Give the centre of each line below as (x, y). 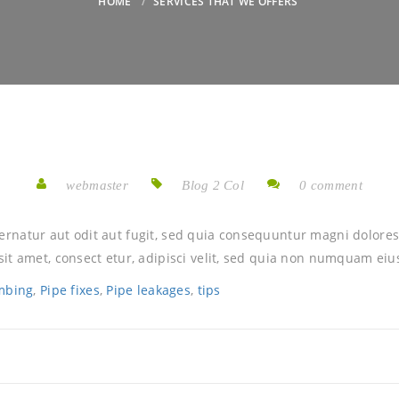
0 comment (331, 185)
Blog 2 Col (213, 185)
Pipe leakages (148, 290)
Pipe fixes (69, 290)
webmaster (97, 185)
